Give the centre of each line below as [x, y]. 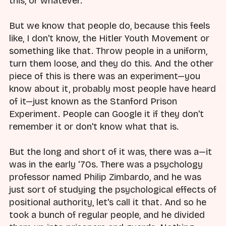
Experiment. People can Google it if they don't [106, 114]
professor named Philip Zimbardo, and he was [105, 177]
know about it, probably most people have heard [112, 89]
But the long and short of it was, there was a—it [110, 152]
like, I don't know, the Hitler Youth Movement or [109, 38]
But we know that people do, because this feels [109, 25]
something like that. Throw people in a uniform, [108, 51]
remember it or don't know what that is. [94, 126]
